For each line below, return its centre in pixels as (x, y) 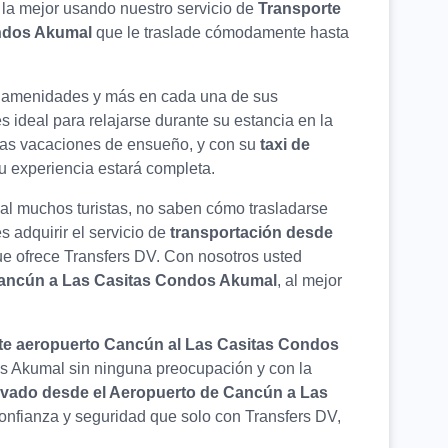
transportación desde (251, 233)
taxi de (283, 145)
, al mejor (309, 281)
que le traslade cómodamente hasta (222, 33)
